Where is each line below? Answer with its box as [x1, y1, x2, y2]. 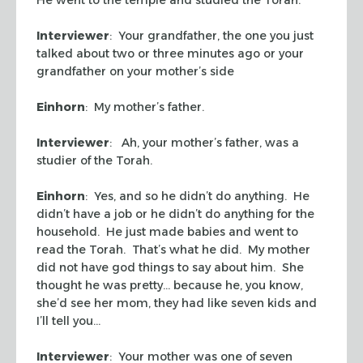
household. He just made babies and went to [36, 224, 298, 239]
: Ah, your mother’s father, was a [109, 135, 299, 150]
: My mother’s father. [85, 99, 204, 114]
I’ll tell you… [36, 313, 100, 328]
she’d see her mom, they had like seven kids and [36, 295, 317, 310]
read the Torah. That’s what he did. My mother [36, 241, 310, 257]
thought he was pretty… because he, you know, [36, 277, 303, 293]
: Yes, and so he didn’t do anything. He [85, 188, 310, 203]
